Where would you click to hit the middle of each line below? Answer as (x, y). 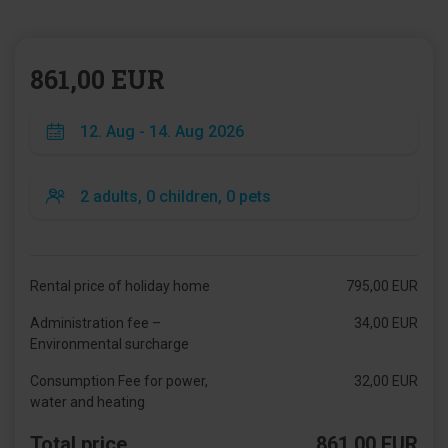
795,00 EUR (381, 286)
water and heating (87, 402)
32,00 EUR (385, 381)
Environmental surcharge (109, 344)
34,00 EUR (385, 323)
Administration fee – (95, 323)
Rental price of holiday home (120, 286)
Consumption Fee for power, (119, 381)
